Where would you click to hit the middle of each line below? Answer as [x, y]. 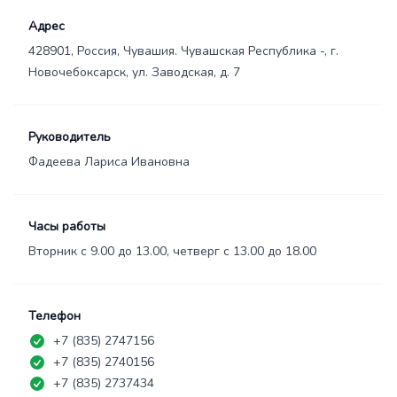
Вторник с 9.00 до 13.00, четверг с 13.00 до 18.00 [172, 251]
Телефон [54, 316]
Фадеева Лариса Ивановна [109, 162]
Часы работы [67, 226]
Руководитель [70, 137]
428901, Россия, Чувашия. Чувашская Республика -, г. [183, 51]
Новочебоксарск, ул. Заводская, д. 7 [134, 72]
